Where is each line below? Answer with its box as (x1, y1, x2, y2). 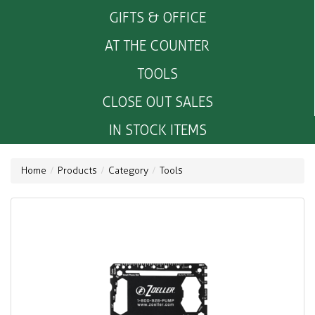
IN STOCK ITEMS (108, 122, 207, 139)
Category (108, 165, 148, 177)
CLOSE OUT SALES (101, 94, 213, 111)
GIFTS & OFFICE (108, 9, 206, 27)
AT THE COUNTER (105, 37, 210, 55)
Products (58, 165, 97, 177)
